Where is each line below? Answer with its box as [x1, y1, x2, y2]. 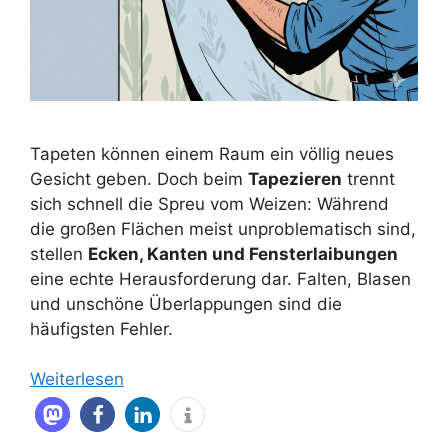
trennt [342, 168, 395, 189]
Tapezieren [248, 168, 342, 189]
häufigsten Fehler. [30, 318, 173, 339]
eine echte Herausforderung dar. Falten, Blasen [30, 268, 411, 289]
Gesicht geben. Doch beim [30, 168, 248, 189]
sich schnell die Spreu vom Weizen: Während [30, 193, 389, 214]
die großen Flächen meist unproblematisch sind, [30, 218, 416, 239]
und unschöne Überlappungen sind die [30, 293, 342, 314]
